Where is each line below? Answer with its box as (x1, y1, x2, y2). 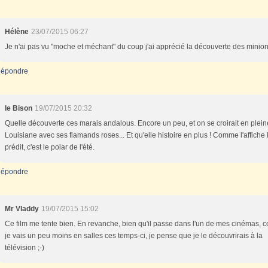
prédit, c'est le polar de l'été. (5, 143, 95, 151)
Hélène (5, 28, 29, 36)
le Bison (5, 104, 32, 112)
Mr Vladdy (5, 205, 39, 213)
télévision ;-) (5, 243, 44, 252)
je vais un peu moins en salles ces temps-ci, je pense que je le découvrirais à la (5, 232, 263, 240)
